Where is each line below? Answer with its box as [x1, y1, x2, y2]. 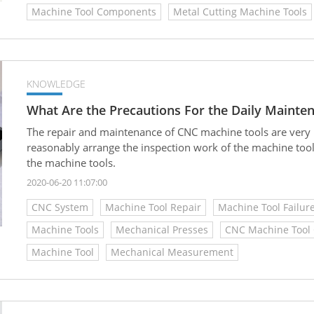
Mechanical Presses [116, 223, 208, 237]
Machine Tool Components [32, 4, 156, 18]
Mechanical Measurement [111, 245, 233, 259]
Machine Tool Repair [105, 200, 201, 214]
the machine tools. [27, 155, 116, 170]
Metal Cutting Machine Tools [173, 4, 307, 18]
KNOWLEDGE [27, 76, 86, 90]
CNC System [32, 200, 88, 214]
